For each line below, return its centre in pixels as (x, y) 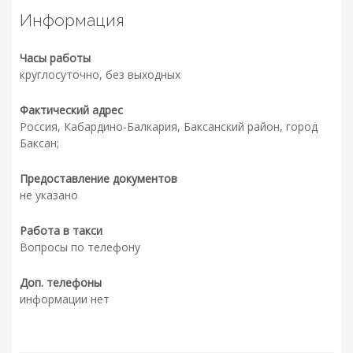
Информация (72, 20)
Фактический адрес (71, 110)
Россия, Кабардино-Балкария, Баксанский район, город (169, 127)
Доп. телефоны (61, 283)
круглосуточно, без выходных (100, 75)
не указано (49, 195)
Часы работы (55, 58)
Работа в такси (61, 231)
